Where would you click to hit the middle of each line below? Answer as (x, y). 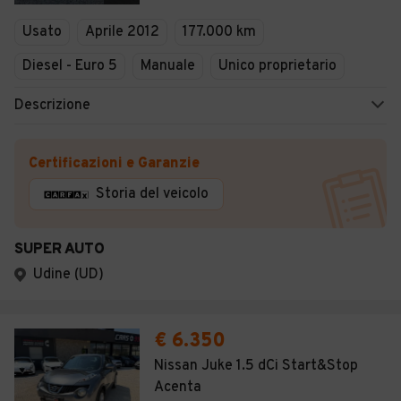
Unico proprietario (277, 66)
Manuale (168, 66)
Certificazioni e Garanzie (114, 164)
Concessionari (81, 45)
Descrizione (52, 106)
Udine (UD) (68, 275)
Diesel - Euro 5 (70, 66)
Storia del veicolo (152, 194)
